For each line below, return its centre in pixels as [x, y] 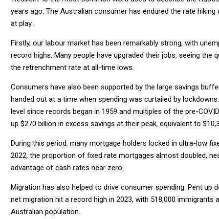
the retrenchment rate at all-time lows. [72, 67]
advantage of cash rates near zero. [67, 167]
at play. [22, 23]
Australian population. [45, 211]
